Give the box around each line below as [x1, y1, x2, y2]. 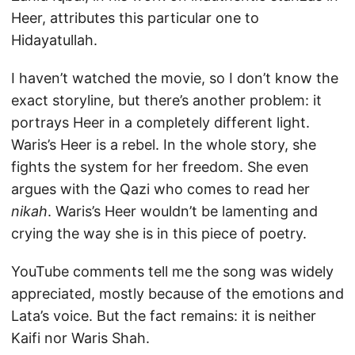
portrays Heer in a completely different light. [11, 113, 310, 131]
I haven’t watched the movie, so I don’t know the [11, 69, 338, 86]
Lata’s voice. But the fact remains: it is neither [11, 307, 316, 324]
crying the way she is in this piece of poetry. [11, 224, 307, 242]
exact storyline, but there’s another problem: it [11, 91, 322, 109]
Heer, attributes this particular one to [11, 9, 259, 26]
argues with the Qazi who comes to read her [11, 180, 310, 197]
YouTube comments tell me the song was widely [11, 262, 334, 280]
